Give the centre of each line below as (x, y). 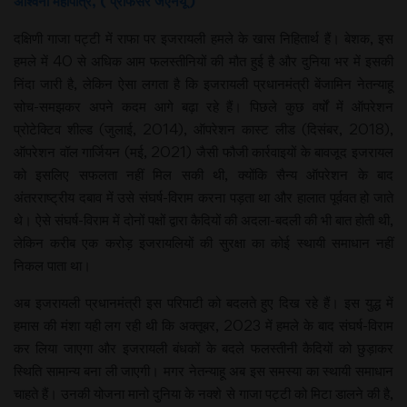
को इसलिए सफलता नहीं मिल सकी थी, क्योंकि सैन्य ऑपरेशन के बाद (203, 174)
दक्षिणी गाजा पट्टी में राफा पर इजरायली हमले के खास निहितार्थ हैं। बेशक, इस (203, 38)
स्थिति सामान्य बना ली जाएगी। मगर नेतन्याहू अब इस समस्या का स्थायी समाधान (203, 370)
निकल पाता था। (52, 265)
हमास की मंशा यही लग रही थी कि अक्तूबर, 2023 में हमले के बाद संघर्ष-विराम (203, 325)
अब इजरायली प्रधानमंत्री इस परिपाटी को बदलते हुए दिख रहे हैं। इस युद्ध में (203, 302)
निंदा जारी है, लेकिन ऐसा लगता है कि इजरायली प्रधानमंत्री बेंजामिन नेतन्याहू (203, 83)
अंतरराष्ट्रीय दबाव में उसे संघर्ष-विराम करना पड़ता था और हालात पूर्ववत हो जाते (203, 197)
